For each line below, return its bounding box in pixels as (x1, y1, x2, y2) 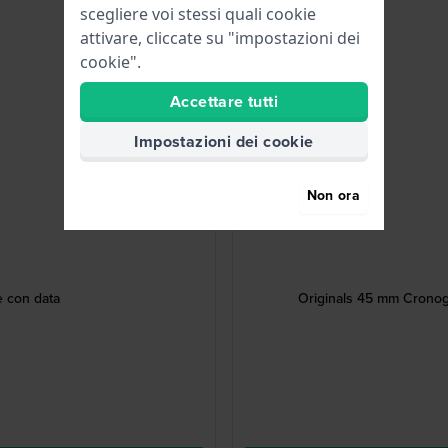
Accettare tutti (170, 90, 278, 113)
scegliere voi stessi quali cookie (80, 3, 316, 25)
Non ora (306, 185, 360, 206)
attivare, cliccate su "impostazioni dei (80, 27, 360, 49)
